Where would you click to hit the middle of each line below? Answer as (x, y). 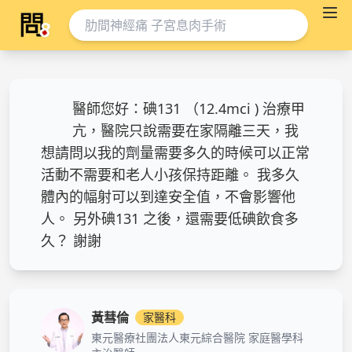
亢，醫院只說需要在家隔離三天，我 (185, 130)
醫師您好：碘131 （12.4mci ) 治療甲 (189, 108)
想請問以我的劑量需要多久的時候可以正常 (175, 152)
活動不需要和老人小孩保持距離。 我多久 (170, 174)
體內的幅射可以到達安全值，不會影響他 (168, 196)
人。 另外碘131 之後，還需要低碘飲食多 (170, 218)
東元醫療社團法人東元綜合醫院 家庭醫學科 (197, 337)
